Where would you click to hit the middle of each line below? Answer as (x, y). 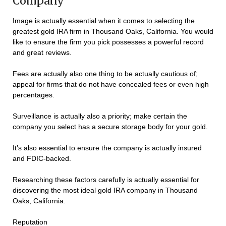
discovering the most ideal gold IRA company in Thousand (105, 190)
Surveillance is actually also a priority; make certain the (100, 116)
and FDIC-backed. (42, 159)
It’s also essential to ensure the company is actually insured (107, 148)
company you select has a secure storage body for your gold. (110, 127)
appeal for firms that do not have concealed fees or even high (111, 84)
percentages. (34, 95)
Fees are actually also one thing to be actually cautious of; (105, 74)
